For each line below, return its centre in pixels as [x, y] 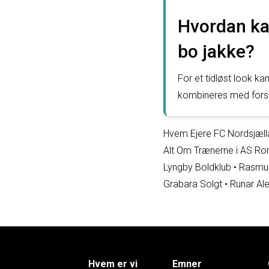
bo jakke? [216, 52]
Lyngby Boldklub [197, 168]
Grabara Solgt [193, 184]
